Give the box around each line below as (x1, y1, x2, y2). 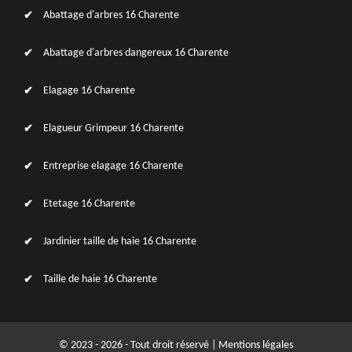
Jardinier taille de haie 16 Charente (43, 236, 196, 247)
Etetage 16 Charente (43, 198, 135, 210)
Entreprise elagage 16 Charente (43, 160, 183, 172)
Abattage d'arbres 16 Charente (43, 9, 179, 21)
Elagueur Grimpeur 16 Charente (43, 123, 184, 134)
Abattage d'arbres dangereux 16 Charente (43, 47, 229, 59)
